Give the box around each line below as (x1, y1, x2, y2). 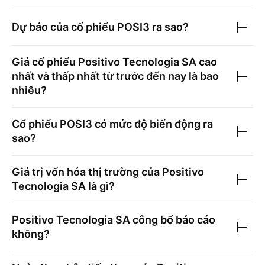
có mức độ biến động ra (92, 118, 213, 130)
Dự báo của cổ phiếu (12, 21, 117, 33)
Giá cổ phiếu (12, 56, 78, 68)
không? (12, 228, 50, 240)
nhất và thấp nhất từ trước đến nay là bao (12, 70, 219, 82)
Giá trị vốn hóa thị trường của (12, 166, 162, 178)
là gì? (86, 180, 115, 192)
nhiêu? (12, 84, 47, 96)
